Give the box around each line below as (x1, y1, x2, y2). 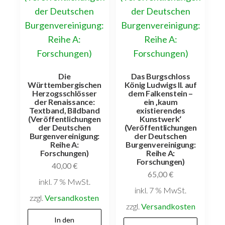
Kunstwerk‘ (140, 114, 182, 124)
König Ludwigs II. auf (124, 79, 197, 89)
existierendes (136, 105, 185, 115)
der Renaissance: (34, 96, 95, 106)
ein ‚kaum (144, 96, 178, 106)
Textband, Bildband (29, 105, 100, 115)
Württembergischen (28, 79, 101, 89)
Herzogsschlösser (32, 88, 97, 98)
